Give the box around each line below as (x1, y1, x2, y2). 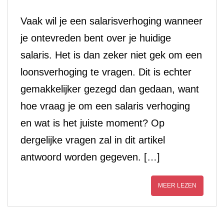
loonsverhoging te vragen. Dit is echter (20, 66, 191, 77)
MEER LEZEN (158, 182, 196, 189)
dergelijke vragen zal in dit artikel (20, 134, 165, 145)
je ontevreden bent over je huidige (20, 32, 171, 43)
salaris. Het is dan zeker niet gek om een (20, 49, 202, 60)
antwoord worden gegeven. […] (20, 151, 160, 162)
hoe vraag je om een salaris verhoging (20, 100, 190, 111)
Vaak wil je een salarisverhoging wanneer (20, 15, 202, 26)
